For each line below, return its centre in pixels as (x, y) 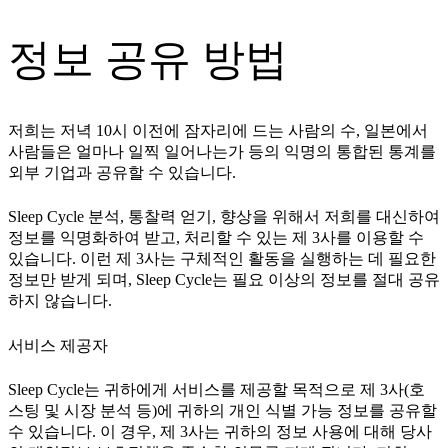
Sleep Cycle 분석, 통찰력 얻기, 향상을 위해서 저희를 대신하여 (224, 217)
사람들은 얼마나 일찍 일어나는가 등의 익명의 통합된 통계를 (222, 152)
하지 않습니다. (60, 301)
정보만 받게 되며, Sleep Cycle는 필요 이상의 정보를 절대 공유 (224, 280)
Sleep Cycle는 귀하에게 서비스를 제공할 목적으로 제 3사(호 (216, 389)
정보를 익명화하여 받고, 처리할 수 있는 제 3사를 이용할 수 (216, 238)
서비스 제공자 (58, 345)
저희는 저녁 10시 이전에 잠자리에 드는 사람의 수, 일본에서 (218, 131)
